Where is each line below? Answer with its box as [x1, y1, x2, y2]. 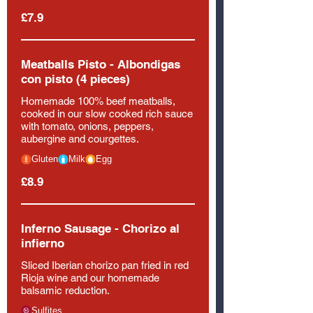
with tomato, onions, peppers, [21, 120, 154, 132]
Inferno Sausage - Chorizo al [21, 221, 180, 235]
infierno [21, 235, 64, 250]
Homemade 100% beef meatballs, [21, 95, 175, 107]
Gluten [31, 154, 58, 164]
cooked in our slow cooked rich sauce [21, 108, 193, 119]
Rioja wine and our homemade [21, 271, 159, 284]
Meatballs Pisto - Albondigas [21, 57, 180, 71]
